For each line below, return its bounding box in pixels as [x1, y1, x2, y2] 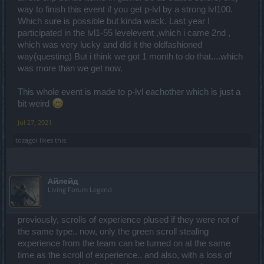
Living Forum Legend [48, 185, 112, 194]
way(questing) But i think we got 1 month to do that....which [18, 52, 243, 62]
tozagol [15, 136, 38, 145]
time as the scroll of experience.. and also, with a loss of [18, 250, 232, 260]
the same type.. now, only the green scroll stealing [18, 227, 209, 237]
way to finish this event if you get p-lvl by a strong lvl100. [18, 5, 233, 15]
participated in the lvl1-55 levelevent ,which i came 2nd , [18, 28, 230, 38]
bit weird [18, 99, 52, 109]
